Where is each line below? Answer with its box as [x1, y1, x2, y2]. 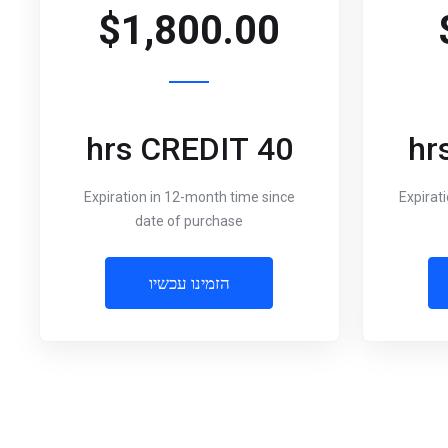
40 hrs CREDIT [256, 130, 293, 168]
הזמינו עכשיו [148, 273, 230, 293]
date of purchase [135, 213, 244, 229]
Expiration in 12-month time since [83, 189, 295, 205]
